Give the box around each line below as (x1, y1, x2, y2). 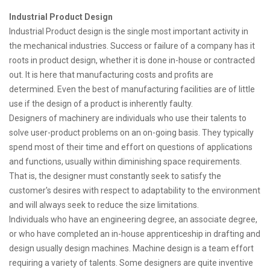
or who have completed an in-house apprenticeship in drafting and (9, 229, 260, 239)
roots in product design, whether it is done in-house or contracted (9, 55, 255, 65)
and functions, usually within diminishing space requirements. (9, 157, 242, 166)
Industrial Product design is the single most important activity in (9, 27, 248, 36)
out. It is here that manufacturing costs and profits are (9, 70, 213, 80)
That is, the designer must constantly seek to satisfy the (9, 171, 221, 181)
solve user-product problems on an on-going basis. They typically (9, 128, 254, 137)
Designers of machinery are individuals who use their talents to (9, 113, 246, 123)
